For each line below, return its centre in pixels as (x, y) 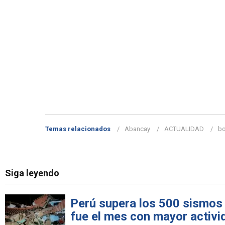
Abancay (137, 129)
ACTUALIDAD (184, 129)
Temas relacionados (78, 129)
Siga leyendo (32, 173)
